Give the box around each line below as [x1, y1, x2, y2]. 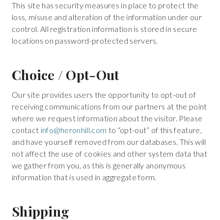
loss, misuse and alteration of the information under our [12, 12, 202, 22]
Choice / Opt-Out [12, 65, 119, 83]
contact [12, 125, 41, 135]
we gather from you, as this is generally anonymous [12, 161, 186, 170]
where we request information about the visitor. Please [12, 113, 203, 123]
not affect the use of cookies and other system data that [12, 149, 207, 159]
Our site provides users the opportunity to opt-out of [12, 90, 196, 100]
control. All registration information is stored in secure [12, 24, 197, 34]
